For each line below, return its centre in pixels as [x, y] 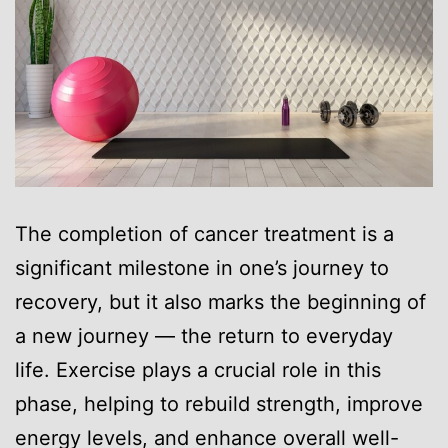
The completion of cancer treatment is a [204, 233]
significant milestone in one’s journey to [202, 267]
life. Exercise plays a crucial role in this [198, 369]
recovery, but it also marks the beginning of [220, 301]
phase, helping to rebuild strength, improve [219, 403]
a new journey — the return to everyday [204, 335]
